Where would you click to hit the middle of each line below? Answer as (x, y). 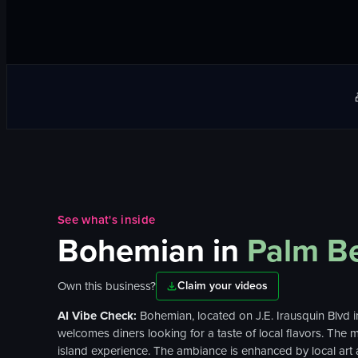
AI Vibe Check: (99, 315)
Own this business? (107, 286)
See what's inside (107, 220)
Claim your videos (223, 286)
